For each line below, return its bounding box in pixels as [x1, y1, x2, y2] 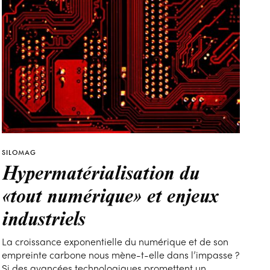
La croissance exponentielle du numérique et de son [2, 234, 229, 248]
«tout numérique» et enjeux [2, 181, 219, 208]
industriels [2, 204, 86, 231]
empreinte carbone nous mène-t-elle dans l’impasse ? [2, 247, 240, 262]
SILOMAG [2, 147, 37, 157]
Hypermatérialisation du [2, 158, 200, 185]
